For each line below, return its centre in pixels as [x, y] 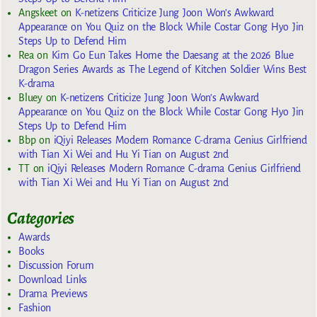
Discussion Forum [56, 266]
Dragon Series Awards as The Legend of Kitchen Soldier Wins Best [163, 69]
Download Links [53, 280]
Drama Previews [53, 294]
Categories [41, 218]
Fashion [35, 308]
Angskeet [38, 12]
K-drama [36, 83]
